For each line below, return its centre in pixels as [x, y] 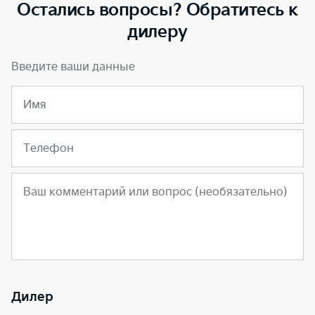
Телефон [49, 148]
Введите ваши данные [73, 67]
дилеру [157, 32]
